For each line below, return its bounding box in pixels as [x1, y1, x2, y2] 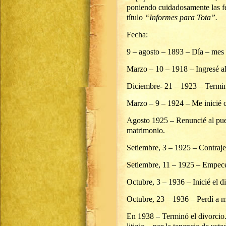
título [127, 13, 145, 22]
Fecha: [127, 30, 148, 39]
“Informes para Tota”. [145, 13, 217, 22]
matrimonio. [127, 126, 165, 135]
